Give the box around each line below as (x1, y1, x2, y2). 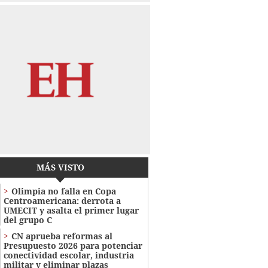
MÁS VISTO (36, 162, 84, 173)
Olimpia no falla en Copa (11, 185, 116, 197)
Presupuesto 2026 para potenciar (3, 240, 142, 252)
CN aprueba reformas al (11, 230, 112, 242)
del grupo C (3, 214, 52, 226)
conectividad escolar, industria (3, 249, 134, 261)
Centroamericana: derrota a (3, 195, 121, 207)
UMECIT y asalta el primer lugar (3, 205, 139, 217)
